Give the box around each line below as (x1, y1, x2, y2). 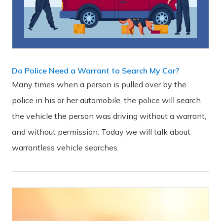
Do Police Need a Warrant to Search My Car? (12, 66, 179, 76)
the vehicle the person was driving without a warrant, (12, 111, 206, 121)
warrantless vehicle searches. (12, 143, 119, 153)
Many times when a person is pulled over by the (12, 79, 186, 90)
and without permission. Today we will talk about (12, 127, 190, 137)
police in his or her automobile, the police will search (12, 95, 201, 106)
